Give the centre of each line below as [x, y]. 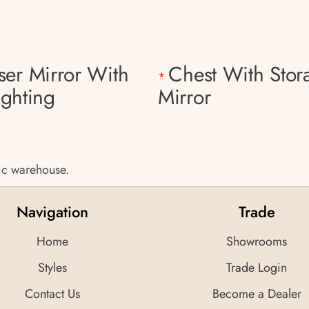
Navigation [52, 211]
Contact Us [52, 293]
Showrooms [257, 241]
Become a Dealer [257, 293]
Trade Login [257, 267]
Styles [52, 267]
